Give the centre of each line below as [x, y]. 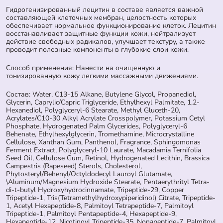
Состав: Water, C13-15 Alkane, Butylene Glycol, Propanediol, [101, 94]
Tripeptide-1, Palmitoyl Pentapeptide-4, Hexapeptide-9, [91, 214]
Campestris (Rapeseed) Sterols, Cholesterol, [74, 166]
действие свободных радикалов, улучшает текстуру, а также [106, 41]
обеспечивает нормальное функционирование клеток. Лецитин [111, 25]
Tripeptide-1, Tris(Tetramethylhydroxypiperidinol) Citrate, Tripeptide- [111, 198]
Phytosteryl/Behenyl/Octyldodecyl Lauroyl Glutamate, [89, 174]
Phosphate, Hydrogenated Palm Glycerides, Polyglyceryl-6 [97, 126]
